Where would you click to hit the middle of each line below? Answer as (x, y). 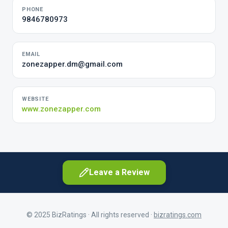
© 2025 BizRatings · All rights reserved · (90, 215)
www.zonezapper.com (61, 109)
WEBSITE (35, 99)
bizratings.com (178, 215)
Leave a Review (119, 172)
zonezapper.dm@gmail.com (72, 64)
